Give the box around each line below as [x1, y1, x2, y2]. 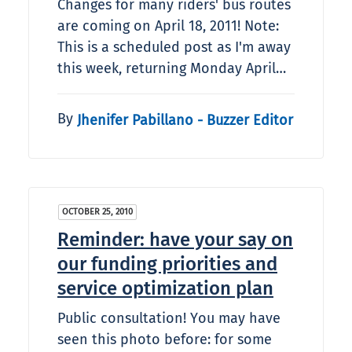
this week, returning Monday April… [57, 60, 286, 78]
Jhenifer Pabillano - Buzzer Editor [77, 111, 293, 129]
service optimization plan [57, 277, 273, 300]
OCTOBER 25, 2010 [62, 207, 133, 218]
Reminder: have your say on [57, 229, 293, 251]
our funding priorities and [57, 253, 277, 276]
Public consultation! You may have [57, 310, 280, 328]
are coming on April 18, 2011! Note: [57, 17, 279, 35]
